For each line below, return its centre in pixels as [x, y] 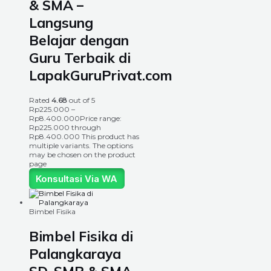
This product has [110, 137]
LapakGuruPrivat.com [101, 76]
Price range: [101, 119]
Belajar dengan [79, 41]
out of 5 [81, 100]
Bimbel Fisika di [81, 236]
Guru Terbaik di [80, 58]
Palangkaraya [75, 253]
